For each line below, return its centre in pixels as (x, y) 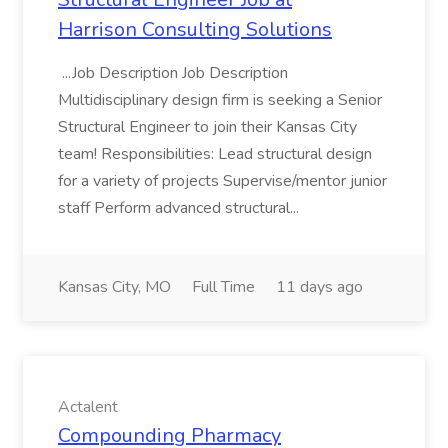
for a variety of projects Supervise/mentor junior (222, 181)
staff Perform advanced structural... (180, 208)
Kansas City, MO (114, 287)
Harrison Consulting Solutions (195, 29)
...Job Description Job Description (173, 73)
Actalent (88, 407)
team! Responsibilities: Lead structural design (215, 154)
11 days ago (319, 287)
